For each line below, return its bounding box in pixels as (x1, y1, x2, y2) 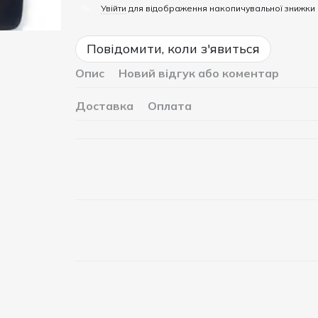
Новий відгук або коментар (118, 66, 279, 80)
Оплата (147, 99, 192, 113)
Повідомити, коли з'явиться (86, 40, 260, 57)
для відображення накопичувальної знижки (126, 2, 315, 13)
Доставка (75, 99, 133, 113)
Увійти (100, 2, 126, 13)
